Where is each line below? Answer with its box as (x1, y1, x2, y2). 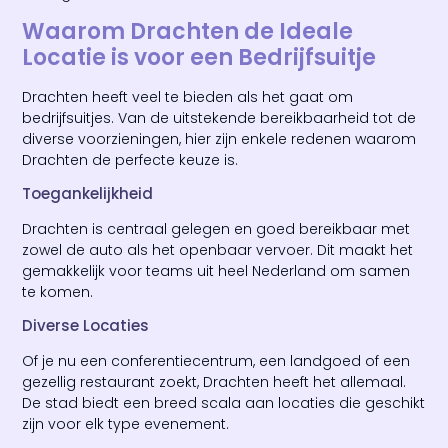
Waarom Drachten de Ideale (22, 15, 354, 47)
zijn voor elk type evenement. (22, 414, 230, 435)
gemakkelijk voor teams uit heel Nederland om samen (22, 261, 411, 282)
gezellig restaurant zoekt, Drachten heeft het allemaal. (22, 372, 407, 393)
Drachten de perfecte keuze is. (22, 149, 239, 170)
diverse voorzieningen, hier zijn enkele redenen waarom (22, 128, 417, 149)
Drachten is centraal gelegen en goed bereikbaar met (22, 219, 411, 240)
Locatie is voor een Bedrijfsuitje (22, 41, 377, 73)
